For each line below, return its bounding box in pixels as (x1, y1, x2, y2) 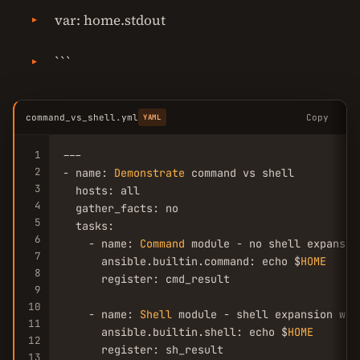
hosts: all (63, 183, 140, 198)
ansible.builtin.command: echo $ (63, 254, 301, 268)
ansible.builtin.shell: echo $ (63, 325, 288, 339)
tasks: (63, 219, 114, 233)
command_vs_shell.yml (26, 112, 138, 123)
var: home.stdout (55, 10, 166, 30)
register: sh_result (63, 342, 223, 357)
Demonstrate (114, 166, 185, 180)
